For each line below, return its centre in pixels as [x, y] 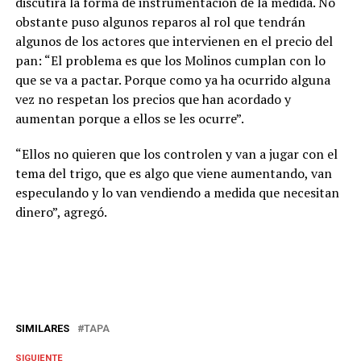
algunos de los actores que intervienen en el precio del [174, 41]
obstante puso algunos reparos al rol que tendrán [160, 22]
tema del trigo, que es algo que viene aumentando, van [173, 174]
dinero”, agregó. [61, 212]
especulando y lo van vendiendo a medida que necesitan [177, 193]
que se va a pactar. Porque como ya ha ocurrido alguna [172, 80]
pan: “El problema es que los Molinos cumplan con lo [170, 61]
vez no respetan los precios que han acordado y [153, 100]
